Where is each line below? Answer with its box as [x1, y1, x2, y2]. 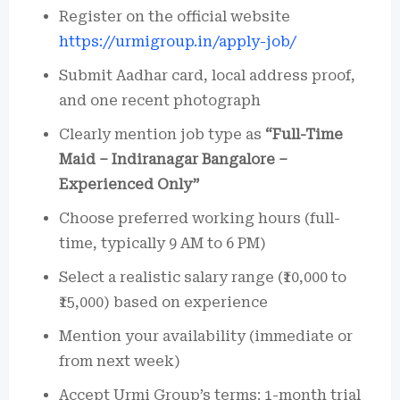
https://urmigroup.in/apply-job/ [59, 33, 296, 50]
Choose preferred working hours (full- [59, 210, 340, 227]
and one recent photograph [59, 92, 261, 109]
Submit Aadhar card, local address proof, [59, 67, 355, 84]
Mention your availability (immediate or [59, 328, 353, 345]
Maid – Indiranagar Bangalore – [59, 151, 287, 168]
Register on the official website [59, 8, 290, 25]
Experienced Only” [59, 176, 199, 193]
